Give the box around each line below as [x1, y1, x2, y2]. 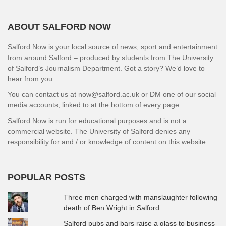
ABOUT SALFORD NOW [8, 21, 111, 32]
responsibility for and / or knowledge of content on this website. [8, 137, 208, 146]
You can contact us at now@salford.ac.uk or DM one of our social [8, 90, 216, 98]
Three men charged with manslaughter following [64, 193, 218, 201]
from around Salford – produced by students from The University [8, 53, 213, 62]
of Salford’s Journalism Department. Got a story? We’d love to [8, 64, 205, 72]
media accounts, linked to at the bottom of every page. [8, 100, 181, 109]
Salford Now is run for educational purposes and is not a [8, 116, 187, 125]
